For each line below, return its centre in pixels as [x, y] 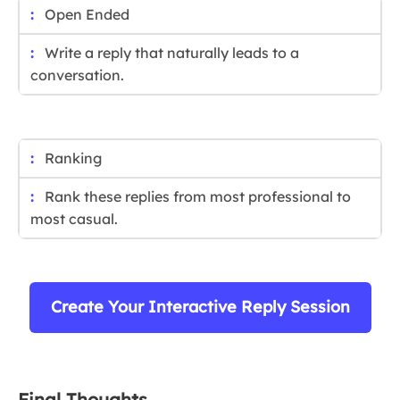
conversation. [77, 75]
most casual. [74, 219]
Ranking [73, 158]
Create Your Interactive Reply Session [200, 307]
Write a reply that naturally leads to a [172, 53]
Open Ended [87, 15]
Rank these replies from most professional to [198, 197]
